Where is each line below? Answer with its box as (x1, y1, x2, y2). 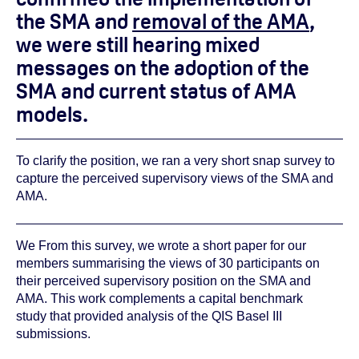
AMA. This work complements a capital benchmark (16, 291, 303, 305)
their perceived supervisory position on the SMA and (16, 273, 311, 288)
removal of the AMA (132, 8, 309, 35)
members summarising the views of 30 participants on (16, 256, 320, 270)
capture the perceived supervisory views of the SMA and (16, 171, 333, 186)
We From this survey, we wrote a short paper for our (16, 238, 306, 252)
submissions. (16, 326, 91, 341)
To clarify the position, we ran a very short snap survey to (16, 154, 335, 168)
